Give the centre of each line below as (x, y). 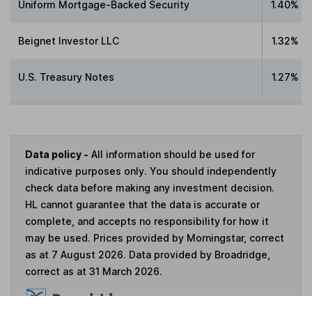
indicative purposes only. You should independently (151, 171)
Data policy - (57, 155)
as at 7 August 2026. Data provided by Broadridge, (148, 255)
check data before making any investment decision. (150, 188)
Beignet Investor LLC (69, 41)
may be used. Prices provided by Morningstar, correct (155, 238)
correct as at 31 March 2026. (94, 272)
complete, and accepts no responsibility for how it (147, 221)
